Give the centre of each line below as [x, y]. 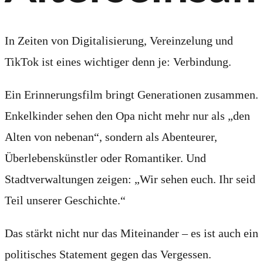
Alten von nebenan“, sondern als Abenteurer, [111, 137]
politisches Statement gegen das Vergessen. [108, 254]
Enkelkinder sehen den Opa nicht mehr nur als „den [127, 116]
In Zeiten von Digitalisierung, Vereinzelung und [119, 41]
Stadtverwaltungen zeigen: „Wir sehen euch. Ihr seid [130, 179]
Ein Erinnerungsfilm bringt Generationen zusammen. [131, 95]
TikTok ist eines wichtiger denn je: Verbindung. [118, 62]
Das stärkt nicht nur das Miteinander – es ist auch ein [131, 233]
